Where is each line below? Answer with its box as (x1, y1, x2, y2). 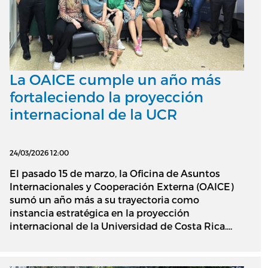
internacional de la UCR (10, 105, 177, 123)
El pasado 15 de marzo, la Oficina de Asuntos (10, 167, 220, 179)
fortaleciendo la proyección (10, 87, 203, 105)
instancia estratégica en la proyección (10, 206, 190, 218)
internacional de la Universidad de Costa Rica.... (10, 220, 232, 232)
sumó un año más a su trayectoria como (10, 193, 199, 205)
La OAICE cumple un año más (10, 70, 221, 88)
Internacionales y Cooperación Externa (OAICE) (10, 180, 234, 192)
